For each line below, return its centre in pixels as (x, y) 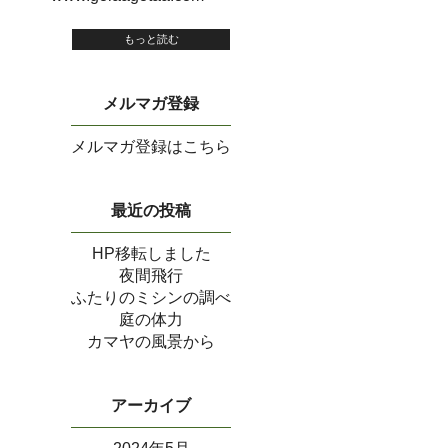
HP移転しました (151, 253)
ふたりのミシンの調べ (151, 297)
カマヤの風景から (151, 341)
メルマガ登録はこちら (151, 146)
